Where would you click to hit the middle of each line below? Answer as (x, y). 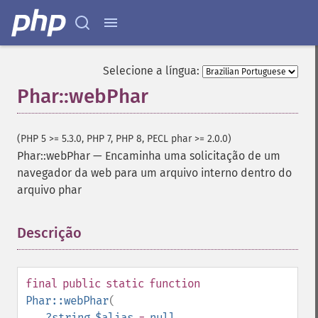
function (175, 284)
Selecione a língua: (151, 71)
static (125, 284)
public (82, 284)
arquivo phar (49, 190)
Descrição (49, 233)
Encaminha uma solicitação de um (193, 156)
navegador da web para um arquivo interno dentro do (154, 173)
